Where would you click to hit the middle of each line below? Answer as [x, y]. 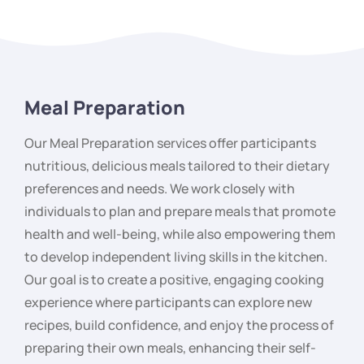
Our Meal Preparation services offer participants [170, 143]
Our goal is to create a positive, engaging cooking [174, 280]
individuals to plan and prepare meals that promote [180, 212]
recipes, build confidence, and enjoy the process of [179, 325]
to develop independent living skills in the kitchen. [176, 257]
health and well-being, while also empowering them [180, 234]
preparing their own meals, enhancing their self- [170, 348]
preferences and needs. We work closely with [160, 189]
